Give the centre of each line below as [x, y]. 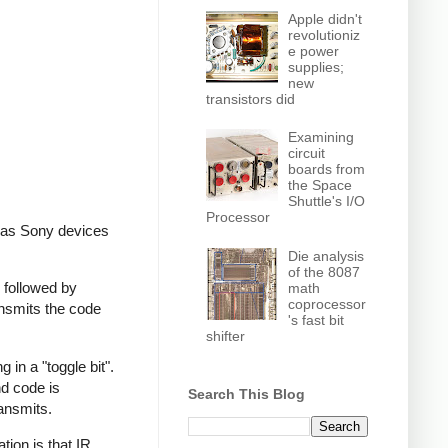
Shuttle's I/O [327, 201]
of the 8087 [324, 271]
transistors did [250, 98]
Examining [321, 137]
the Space [320, 185]
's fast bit [316, 319]
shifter [225, 335]
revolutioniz [324, 34]
